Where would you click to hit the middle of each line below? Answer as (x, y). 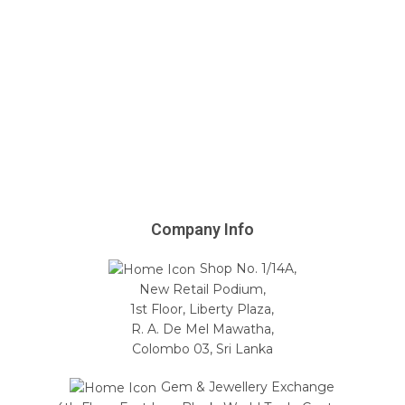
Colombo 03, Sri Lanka (202, 348)
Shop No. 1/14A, (246, 268)
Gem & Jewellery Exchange (246, 386)
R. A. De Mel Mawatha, (202, 329)
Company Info (202, 229)
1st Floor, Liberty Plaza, (202, 309)
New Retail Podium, (202, 289)
